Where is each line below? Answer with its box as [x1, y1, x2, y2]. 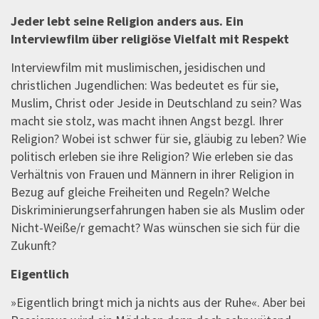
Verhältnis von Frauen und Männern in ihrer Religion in [11, 166, 294, 183]
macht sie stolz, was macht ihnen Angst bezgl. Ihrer [11, 113, 283, 130]
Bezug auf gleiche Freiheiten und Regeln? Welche [11, 184, 270, 201]
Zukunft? [11, 237, 56, 254]
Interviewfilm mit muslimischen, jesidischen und [11, 59, 266, 76]
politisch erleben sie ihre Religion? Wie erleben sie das [11, 148, 293, 165]
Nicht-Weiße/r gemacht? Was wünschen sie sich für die [11, 219, 300, 236]
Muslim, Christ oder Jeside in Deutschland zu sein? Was [11, 95, 302, 112]
